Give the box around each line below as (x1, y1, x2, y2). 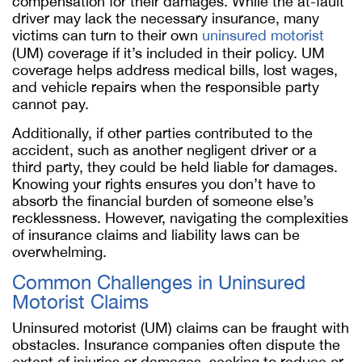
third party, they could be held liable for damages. (12, 158, 338, 175)
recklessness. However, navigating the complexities (12, 209, 348, 226)
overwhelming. (12, 243, 107, 260)
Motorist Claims (12, 290, 149, 313)
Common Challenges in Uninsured (12, 271, 305, 293)
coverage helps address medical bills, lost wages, (12, 61, 338, 78)
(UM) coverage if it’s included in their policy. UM (12, 44, 325, 61)
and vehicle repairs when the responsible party (12, 78, 319, 95)
